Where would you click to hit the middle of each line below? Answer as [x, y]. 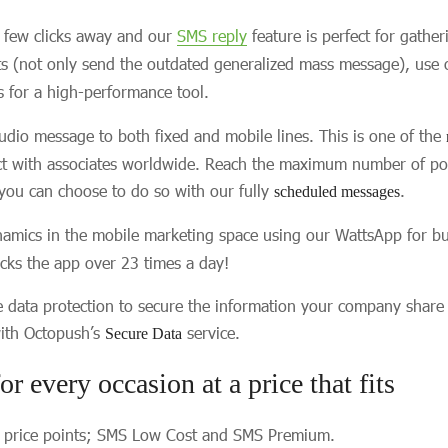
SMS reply [212, 35]
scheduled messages [337, 191]
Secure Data [143, 333]
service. [213, 332]
